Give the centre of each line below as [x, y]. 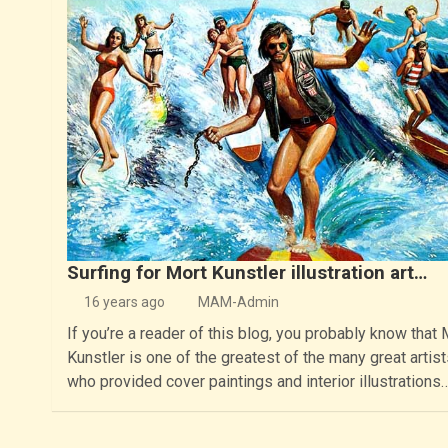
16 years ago [125, 302]
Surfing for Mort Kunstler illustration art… [246, 273]
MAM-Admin [238, 302]
